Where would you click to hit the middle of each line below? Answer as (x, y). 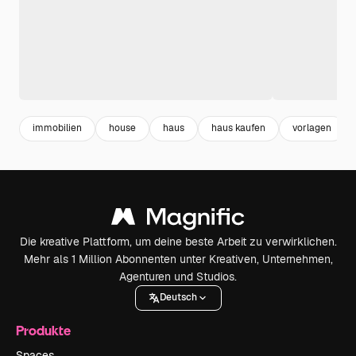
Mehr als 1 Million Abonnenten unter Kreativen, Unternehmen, (178, 259)
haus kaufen (238, 128)
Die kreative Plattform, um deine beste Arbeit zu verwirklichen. (178, 241)
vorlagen (312, 128)
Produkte (43, 330)
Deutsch (178, 298)
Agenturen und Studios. (178, 276)
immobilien (57, 128)
